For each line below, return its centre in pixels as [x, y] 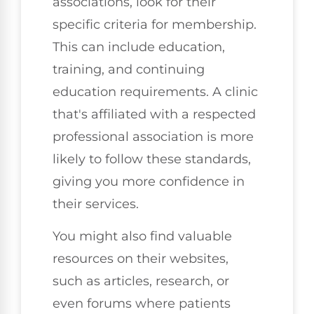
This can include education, [139, 47]
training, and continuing [129, 69]
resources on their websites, [141, 258]
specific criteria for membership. [155, 24]
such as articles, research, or [141, 281]
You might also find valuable [142, 236]
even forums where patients [142, 303]
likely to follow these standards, [152, 159]
